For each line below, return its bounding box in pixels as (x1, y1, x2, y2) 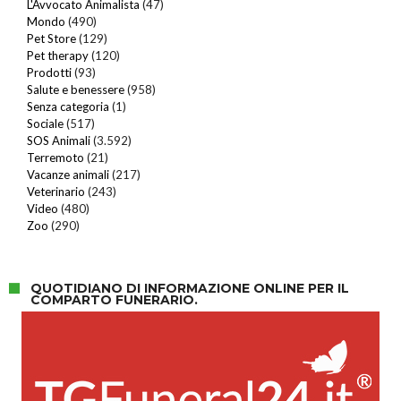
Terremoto (27, 149, 84, 165)
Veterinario (27, 183, 85, 199)
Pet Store (27, 30, 76, 46)
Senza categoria (27, 98, 109, 114)
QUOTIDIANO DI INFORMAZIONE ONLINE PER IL (30, 279, 349, 296)
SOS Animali (27, 132, 90, 148)
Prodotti (27, 64, 72, 80)
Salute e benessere (27, 81, 124, 97)
